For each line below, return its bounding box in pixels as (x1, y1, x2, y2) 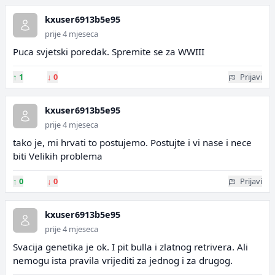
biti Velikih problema (13, 150, 103, 162)
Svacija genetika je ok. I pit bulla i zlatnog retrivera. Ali (13, 241, 248, 253)
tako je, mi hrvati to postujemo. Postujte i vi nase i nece (13, 136, 252, 149)
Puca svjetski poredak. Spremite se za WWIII (13, 45, 204, 58)
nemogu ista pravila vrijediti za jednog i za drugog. (13, 254, 233, 266)
